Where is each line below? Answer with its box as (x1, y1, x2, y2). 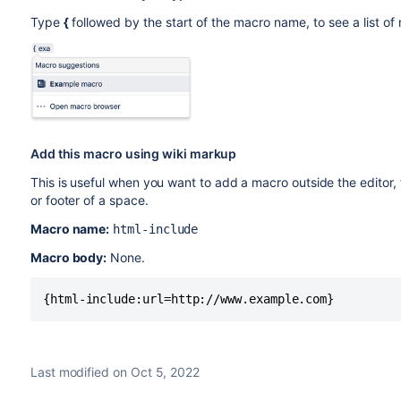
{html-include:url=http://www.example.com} (42, 291, 335, 306)
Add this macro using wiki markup (30, 145, 237, 161)
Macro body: (30, 249, 107, 265)
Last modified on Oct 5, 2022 (30, 363, 200, 380)
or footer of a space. (30, 192, 149, 208)
